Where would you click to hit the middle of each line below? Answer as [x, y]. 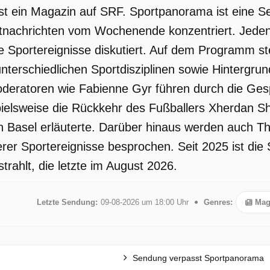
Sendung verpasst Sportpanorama [197, 258]
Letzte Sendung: [67, 202]
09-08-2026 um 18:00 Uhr [144, 202]
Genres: [218, 202]
